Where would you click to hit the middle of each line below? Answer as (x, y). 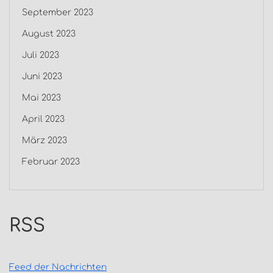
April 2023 (43, 119)
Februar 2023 (51, 162)
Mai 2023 (41, 98)
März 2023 (44, 141)
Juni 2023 (42, 77)
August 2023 (49, 34)
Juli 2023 (41, 55)
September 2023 (58, 13)
